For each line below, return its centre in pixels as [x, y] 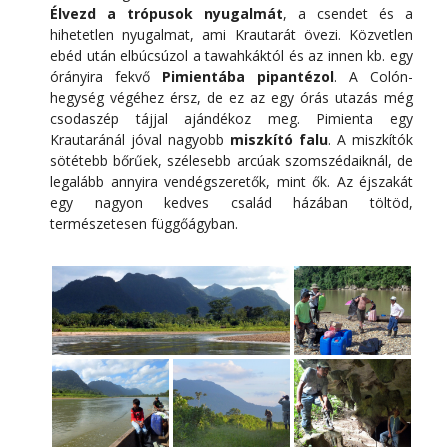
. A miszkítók [370, 139]
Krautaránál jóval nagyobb [140, 139]
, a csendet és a [348, 13]
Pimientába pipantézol [248, 76]
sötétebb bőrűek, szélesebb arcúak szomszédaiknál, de [231, 160]
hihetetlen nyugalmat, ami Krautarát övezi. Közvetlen [231, 34]
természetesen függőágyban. [144, 223]
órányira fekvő [106, 76]
